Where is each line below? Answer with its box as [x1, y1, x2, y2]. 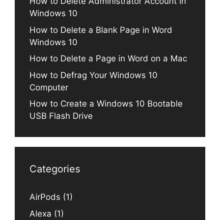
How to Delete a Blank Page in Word [29, 25, 172, 35]
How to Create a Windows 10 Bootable [29, 99, 183, 109]
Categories [29, 163, 80, 175]
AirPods [29, 192, 60, 202]
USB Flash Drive [29, 111, 93, 121]
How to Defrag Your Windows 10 [29, 70, 158, 80]
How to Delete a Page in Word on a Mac [29, 54, 187, 64]
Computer [29, 82, 68, 92]
